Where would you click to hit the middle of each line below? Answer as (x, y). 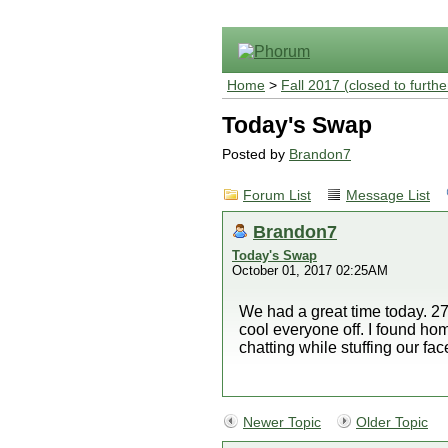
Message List (388, 195)
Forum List (277, 195)
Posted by (255, 154)
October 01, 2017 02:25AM (310, 270)
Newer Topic (282, 422)
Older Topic (392, 422)
